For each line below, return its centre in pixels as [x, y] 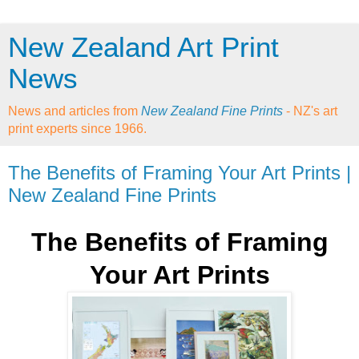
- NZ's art [312, 111]
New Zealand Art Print [143, 47]
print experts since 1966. [77, 129]
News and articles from [75, 111]
